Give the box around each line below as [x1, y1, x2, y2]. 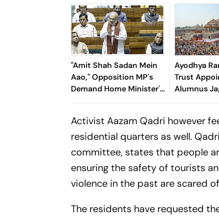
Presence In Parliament [71, 95, 157, 106]
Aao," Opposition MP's [71, 72, 153, 83]
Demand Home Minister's [71, 84, 164, 94]
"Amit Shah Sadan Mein [71, 60, 158, 71]
